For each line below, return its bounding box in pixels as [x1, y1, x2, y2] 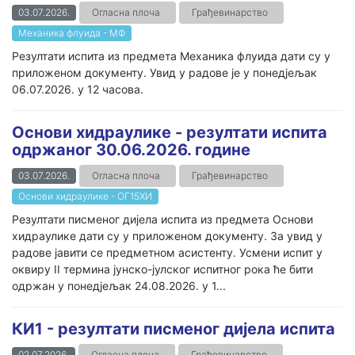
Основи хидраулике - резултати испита [12, 123, 327, 142]
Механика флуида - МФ [18, 27, 125, 39]
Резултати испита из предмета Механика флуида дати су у [12, 49, 330, 63]
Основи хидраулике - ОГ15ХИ [18, 190, 152, 202]
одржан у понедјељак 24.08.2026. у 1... [12, 279, 226, 292]
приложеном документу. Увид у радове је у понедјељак [12, 66, 317, 79]
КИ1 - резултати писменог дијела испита [12, 319, 335, 338]
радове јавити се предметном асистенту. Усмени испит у [12, 246, 323, 259]
